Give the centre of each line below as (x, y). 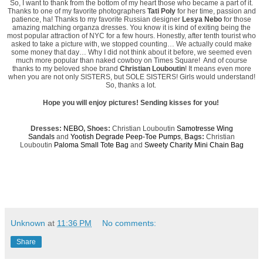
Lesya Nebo (202, 19)
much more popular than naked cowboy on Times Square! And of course (131, 60)
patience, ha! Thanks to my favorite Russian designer (97, 19)
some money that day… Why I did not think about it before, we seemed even (131, 52)
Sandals (41, 136)
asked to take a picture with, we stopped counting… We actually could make (131, 44)
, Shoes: (97, 128)
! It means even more (218, 68)
